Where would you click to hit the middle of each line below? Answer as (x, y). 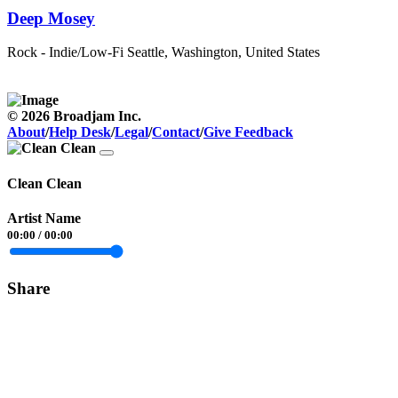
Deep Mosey (51, 18)
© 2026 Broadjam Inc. (74, 116)
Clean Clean (44, 183)
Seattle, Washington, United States (223, 52)
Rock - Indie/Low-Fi (65, 52)
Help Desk (80, 132)
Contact (176, 132)
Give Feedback (248, 132)
